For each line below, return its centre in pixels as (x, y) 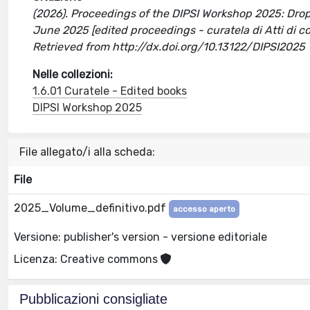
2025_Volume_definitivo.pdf (91, 208)
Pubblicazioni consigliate (93, 299)
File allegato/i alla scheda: (87, 152)
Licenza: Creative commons (87, 259)
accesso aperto (204, 209)
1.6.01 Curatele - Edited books (110, 91)
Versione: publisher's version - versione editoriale (140, 237)
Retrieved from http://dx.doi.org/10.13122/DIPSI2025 (169, 47)
